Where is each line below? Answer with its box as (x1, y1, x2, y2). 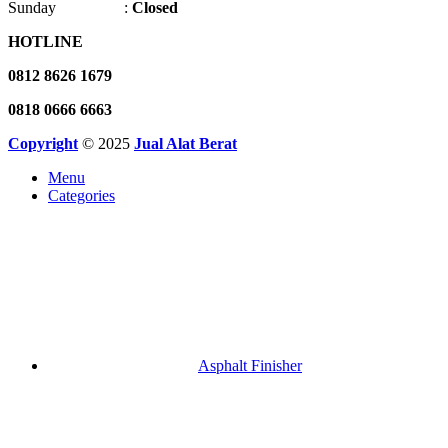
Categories (48, 187, 115, 205)
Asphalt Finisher (198, 357, 302, 375)
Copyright (8, 135, 78, 153)
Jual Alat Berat (134, 135, 237, 153)
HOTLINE (8, 33, 83, 51)
